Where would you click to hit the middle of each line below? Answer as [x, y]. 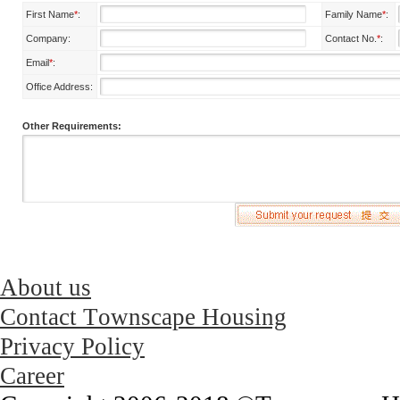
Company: [48, 38]
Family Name [354, 14]
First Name [50, 14]
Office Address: [59, 86]
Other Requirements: [72, 125]
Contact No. [351, 38]
